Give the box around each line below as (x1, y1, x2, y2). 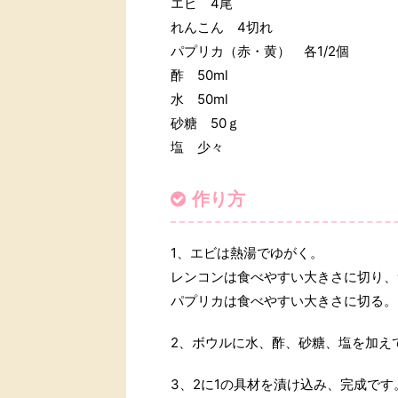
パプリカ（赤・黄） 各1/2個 (171, 43, 362, 60)
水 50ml (171, 91, 242, 107)
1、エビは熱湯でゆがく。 (171, 244, 323, 261)
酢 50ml (171, 67, 242, 84)
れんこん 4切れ (171, 19, 286, 36)
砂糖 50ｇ (171, 115, 253, 131)
